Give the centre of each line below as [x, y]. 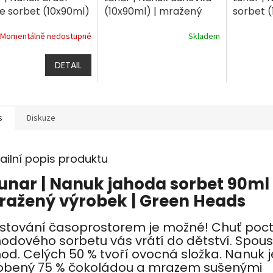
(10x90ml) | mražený [153, 12]
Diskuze [41, 119]
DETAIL [68, 66]
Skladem [204, 36]
